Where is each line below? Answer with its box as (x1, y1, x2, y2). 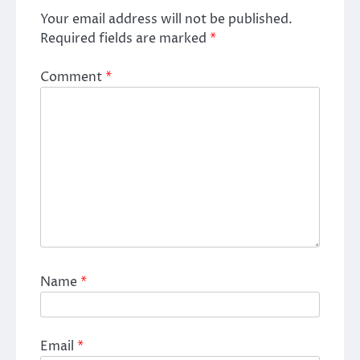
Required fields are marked (40, 29, 210, 47)
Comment (40, 68, 105, 87)
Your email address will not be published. (40, 10, 292, 28)
